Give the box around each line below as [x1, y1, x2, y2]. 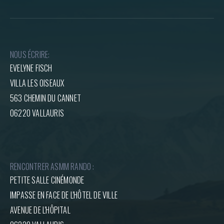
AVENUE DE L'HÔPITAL [10, 204, 70, 216]
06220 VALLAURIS [10, 107, 64, 119]
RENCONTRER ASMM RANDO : [10, 160, 94, 172]
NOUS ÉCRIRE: [10, 48, 50, 60]
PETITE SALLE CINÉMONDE [10, 174, 84, 186]
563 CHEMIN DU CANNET [10, 92, 81, 104]
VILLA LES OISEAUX [10, 77, 64, 89]
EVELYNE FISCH [10, 62, 52, 74]
